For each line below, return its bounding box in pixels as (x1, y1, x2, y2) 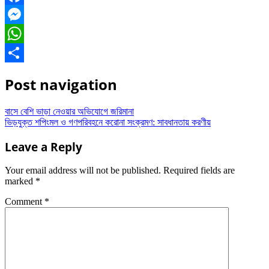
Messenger (5, 28, 46, 38)
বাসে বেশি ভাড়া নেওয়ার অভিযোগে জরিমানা (5, 106, 134, 116)
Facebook (5, 9, 42, 19)
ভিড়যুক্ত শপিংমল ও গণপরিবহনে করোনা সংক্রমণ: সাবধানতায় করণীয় (5, 116, 211, 127)
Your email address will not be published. (5, 165, 161, 176)
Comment (5, 196, 44, 207)
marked (5, 176, 35, 187)
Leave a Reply (5, 139, 82, 154)
